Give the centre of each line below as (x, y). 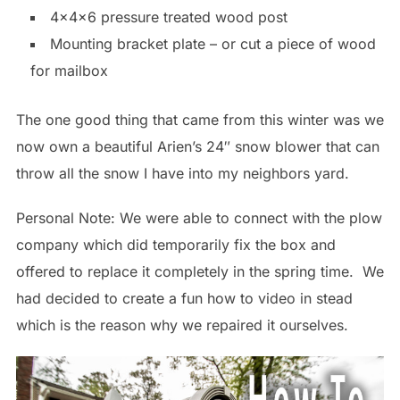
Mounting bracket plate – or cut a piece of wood (212, 43)
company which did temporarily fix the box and (175, 244)
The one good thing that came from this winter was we (200, 119)
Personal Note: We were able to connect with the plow (199, 217)
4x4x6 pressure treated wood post (168, 17)
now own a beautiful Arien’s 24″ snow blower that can (197, 146)
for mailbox (69, 70)
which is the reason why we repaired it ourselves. (182, 325)
